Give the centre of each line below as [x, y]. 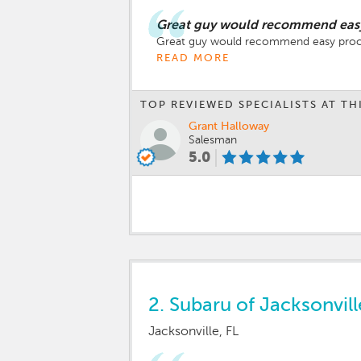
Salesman [213, 140]
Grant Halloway [229, 127]
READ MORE [193, 58]
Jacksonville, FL [193, 332]
